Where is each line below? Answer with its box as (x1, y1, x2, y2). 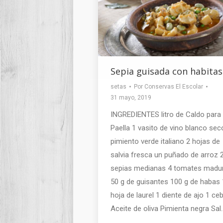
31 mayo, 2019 (111, 94, 151, 102)
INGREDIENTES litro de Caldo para (111, 110, 221, 119)
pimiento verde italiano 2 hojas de (111, 137, 220, 146)
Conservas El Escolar (144, 83, 203, 91)
